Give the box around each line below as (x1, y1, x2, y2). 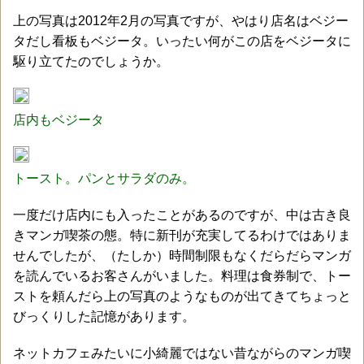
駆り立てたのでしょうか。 (13, 54, 169, 68)
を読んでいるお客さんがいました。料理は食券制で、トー (13, 269, 351, 283)
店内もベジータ (13, 113, 104, 127)
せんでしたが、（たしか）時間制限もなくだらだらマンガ (13, 249, 351, 262)
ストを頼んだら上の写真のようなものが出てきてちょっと (13, 289, 351, 303)
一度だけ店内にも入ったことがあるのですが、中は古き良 (13, 208, 351, 222)
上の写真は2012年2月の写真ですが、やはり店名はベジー (13, 14, 349, 28)
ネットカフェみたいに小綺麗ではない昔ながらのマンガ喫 (13, 346, 351, 360)
